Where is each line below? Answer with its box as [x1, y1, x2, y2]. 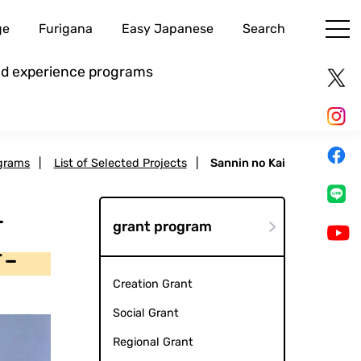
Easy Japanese [121, 21, 214, 37]
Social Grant [112, 306, 179, 321]
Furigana [38, 21, 93, 37]
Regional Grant [112, 335, 193, 350]
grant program [112, 218, 212, 235]
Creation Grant [112, 277, 193, 292]
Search [242, 21, 285, 37]
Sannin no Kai [210, 156, 285, 171]
